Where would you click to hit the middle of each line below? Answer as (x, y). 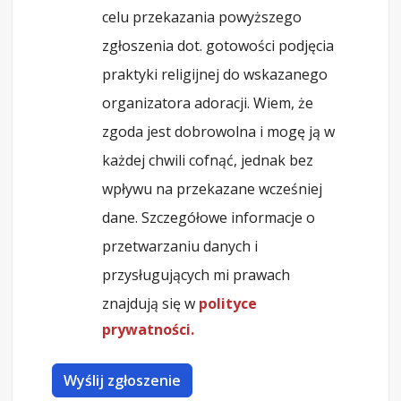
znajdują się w (150, 303)
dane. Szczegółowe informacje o (209, 218)
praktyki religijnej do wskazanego (215, 74)
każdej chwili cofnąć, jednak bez (208, 160)
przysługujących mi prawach (196, 275)
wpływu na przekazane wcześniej (212, 189)
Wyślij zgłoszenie (122, 380)
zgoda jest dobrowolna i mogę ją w (218, 132)
